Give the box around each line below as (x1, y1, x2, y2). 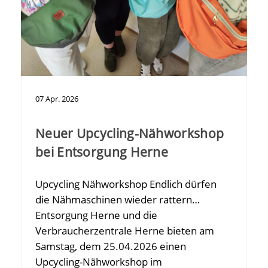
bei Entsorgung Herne (35, 143, 169, 160)
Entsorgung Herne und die (35, 208, 157, 222)
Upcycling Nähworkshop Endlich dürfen (35, 176, 217, 191)
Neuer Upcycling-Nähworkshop (35, 124, 224, 142)
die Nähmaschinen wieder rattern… (35, 192, 200, 206)
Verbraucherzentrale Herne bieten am (35, 223, 214, 237)
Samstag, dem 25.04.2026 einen (35, 239, 186, 253)
